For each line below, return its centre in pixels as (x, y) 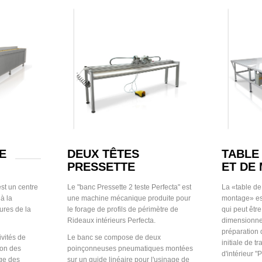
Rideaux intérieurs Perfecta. (111, 220)
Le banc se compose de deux (114, 237)
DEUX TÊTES (103, 154)
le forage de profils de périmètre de (123, 209)
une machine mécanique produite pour (129, 198)
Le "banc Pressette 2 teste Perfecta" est (129, 187)
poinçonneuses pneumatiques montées (130, 248)
